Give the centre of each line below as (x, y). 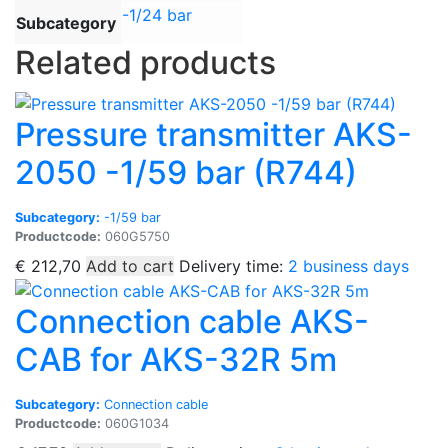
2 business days (348, 265)
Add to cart (130, 265)
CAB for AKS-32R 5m (176, 360)
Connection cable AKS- (192, 322)
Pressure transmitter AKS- (213, 134)
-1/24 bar (157, 15)
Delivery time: (233, 265)
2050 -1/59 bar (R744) (186, 172)
